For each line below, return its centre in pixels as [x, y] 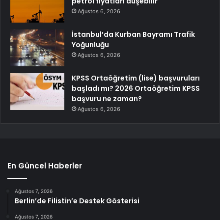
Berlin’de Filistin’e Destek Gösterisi [77, 201]
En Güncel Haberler [45, 166]
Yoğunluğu [90, 45]
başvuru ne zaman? [107, 99]
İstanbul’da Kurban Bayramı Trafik [133, 34]
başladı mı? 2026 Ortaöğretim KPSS [136, 88]
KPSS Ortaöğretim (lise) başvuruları [136, 78]
